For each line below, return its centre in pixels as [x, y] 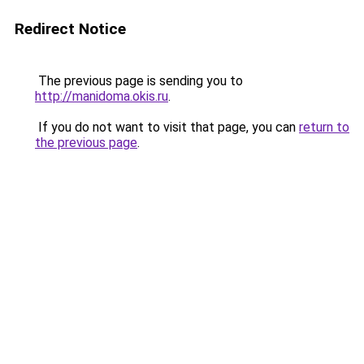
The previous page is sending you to [139, 81]
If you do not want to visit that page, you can [167, 127]
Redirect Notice [70, 29]
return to [324, 127]
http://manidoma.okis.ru [102, 96]
